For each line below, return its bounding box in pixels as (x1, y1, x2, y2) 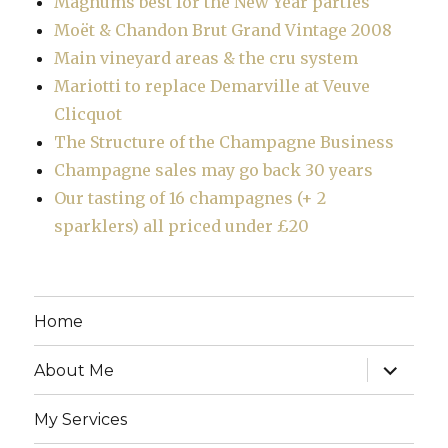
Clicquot (54, 104, 123, 125)
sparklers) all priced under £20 (54, 216, 310, 237)
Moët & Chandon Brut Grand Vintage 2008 (54, 20, 393, 41)
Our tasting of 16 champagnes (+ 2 (54, 188, 327, 209)
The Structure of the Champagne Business (54, 132, 395, 153)
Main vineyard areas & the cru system (54, 48, 359, 69)
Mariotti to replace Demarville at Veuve (54, 76, 371, 97)
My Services (34, 409, 128, 429)
